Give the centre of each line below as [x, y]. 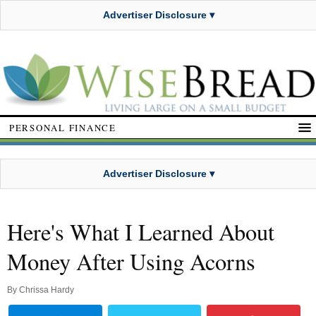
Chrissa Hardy [47, 290]
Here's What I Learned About [141, 232]
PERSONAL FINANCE [63, 127]
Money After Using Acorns [131, 262]
